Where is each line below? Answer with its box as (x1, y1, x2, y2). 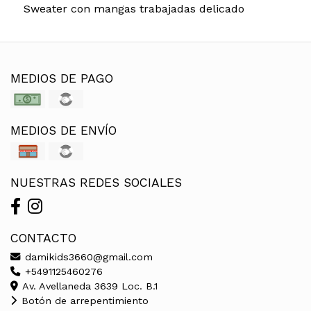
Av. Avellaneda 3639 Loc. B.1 (19, 280, 158, 292)
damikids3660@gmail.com (22, 251, 153, 262)
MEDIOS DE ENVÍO (10, 123, 117, 137)
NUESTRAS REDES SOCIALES (10, 175, 182, 190)
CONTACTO (10, 230, 76, 245)
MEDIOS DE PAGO (10, 71, 113, 85)
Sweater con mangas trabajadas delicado (23, 1, 244, 15)
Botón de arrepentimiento (18, 294, 149, 306)
